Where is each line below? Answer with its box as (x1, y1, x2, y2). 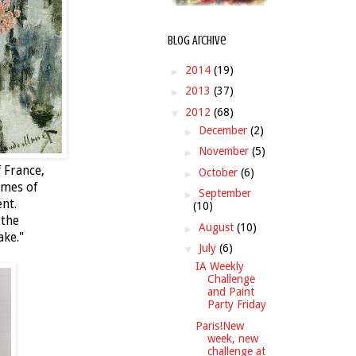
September (198, 187, 251, 200)
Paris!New (195, 319, 244, 332)
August (198, 220, 237, 234)
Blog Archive (168, 33, 226, 48)
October (198, 165, 241, 179)
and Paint (207, 285, 254, 299)
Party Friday (207, 298, 266, 311)
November (198, 145, 252, 158)
